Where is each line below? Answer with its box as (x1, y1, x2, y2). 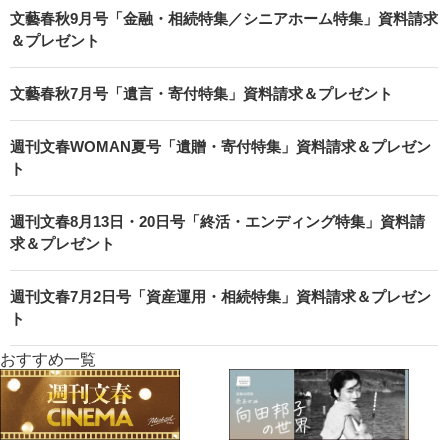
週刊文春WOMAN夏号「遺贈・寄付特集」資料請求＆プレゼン (10, 138, 431, 156)
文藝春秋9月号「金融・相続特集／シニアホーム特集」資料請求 (10, 10, 438, 28)
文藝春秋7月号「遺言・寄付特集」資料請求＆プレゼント (10, 85, 393, 103)
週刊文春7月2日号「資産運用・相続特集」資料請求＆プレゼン (10, 288, 431, 306)
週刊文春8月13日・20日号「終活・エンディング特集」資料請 (10, 213, 425, 231)
